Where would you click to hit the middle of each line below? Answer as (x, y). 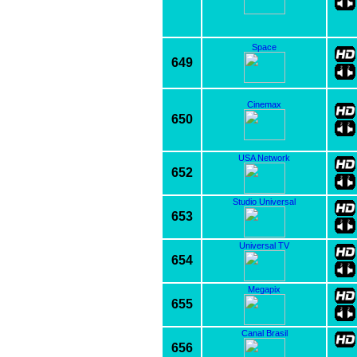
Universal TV (264, 245)
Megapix (264, 289)
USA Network (264, 157)
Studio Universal (264, 201)
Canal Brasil (264, 333)
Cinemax (264, 104)
